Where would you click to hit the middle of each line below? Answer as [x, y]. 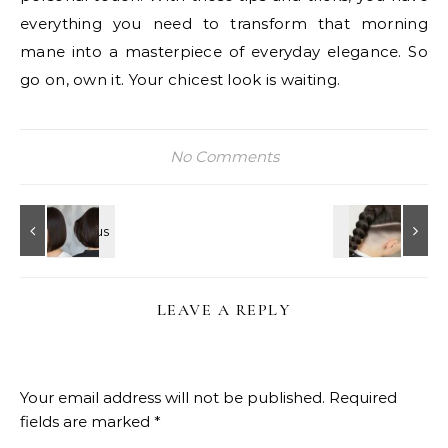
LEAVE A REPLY [224, 309]
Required [363, 397]
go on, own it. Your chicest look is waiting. [180, 79]
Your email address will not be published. [172, 397]
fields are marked [87, 421]
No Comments [224, 156]
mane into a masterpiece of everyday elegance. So [224, 51]
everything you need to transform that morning [224, 23]
